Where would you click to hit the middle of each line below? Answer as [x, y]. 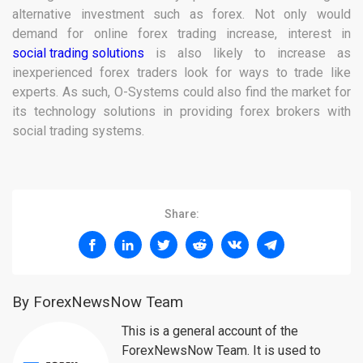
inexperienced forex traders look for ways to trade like [181, 73]
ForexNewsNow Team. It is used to [221, 351]
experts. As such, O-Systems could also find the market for [181, 92]
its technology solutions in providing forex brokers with [181, 112]
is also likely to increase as [248, 53]
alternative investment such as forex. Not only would [181, 15]
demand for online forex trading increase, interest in [181, 34]
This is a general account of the [210, 331]
